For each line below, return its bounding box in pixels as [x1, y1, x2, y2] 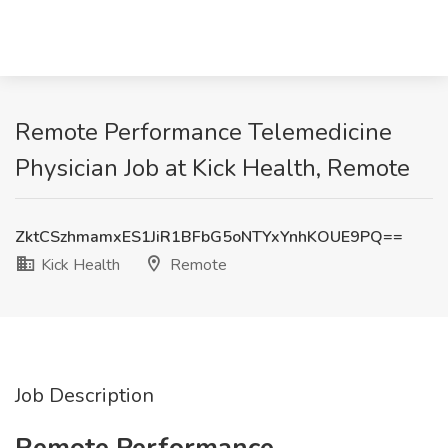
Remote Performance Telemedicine [15, 116, 392, 148]
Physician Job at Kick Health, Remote [15, 152, 410, 184]
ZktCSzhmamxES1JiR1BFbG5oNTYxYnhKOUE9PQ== [15, 226, 403, 248]
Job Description [15, 382, 154, 409]
